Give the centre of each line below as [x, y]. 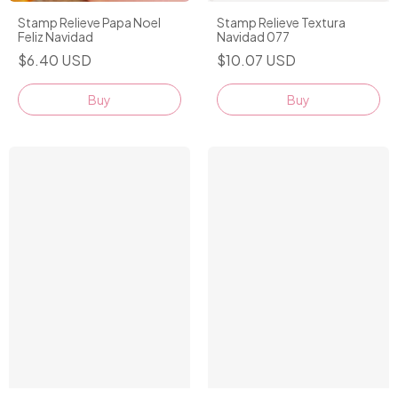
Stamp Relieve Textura [281, 22]
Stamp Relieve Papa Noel [89, 22]
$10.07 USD [256, 60]
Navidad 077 [253, 36]
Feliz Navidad [56, 36]
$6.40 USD [55, 60]
